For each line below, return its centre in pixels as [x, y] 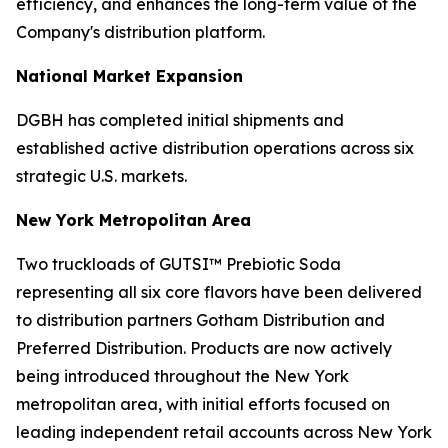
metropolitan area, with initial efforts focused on [203, 404]
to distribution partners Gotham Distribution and [200, 320]
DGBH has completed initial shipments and [180, 120]
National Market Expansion [129, 76]
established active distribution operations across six [215, 148]
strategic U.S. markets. [101, 176]
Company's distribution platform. [140, 32]
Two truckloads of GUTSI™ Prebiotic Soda [178, 264]
